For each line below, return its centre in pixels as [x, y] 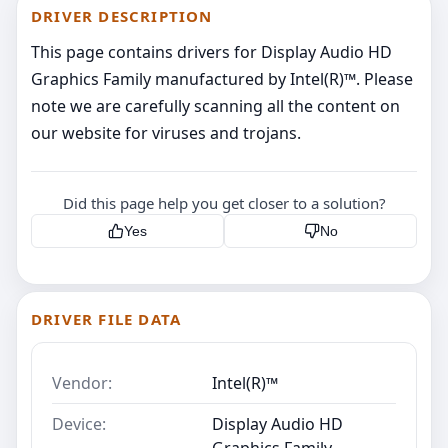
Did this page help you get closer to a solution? [224, 202]
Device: [79, 423]
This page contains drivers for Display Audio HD [211, 51]
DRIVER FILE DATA [106, 318]
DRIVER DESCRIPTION [122, 15]
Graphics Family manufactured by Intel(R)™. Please [222, 78]
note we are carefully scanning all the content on [215, 105]
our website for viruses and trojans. [166, 132]
